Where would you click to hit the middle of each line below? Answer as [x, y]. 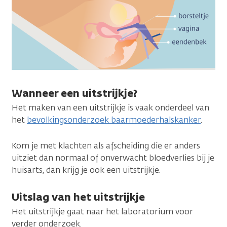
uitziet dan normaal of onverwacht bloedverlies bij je [113, 158]
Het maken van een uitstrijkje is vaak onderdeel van [110, 107]
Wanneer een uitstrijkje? [74, 93]
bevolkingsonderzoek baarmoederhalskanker [114, 120]
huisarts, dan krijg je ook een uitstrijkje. [86, 170]
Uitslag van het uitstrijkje [78, 197]
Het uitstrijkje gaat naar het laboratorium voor [102, 211]
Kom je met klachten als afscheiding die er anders [106, 145]
